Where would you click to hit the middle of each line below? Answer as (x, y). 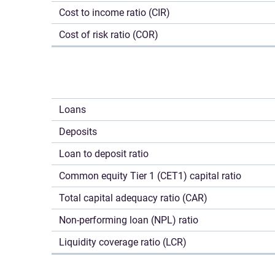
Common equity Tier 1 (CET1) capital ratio (150, 176)
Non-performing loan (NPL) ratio (129, 220)
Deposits (78, 132)
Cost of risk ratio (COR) (109, 35)
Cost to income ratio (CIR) (114, 13)
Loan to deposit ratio (104, 154)
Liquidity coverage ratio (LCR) (123, 242)
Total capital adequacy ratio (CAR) (133, 198)
